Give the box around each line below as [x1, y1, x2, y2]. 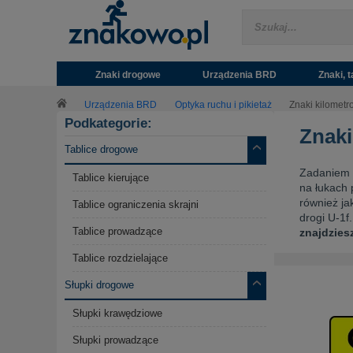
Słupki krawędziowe [72, 307, 162, 320]
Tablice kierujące [72, 172, 149, 184]
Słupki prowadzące [72, 334, 158, 347]
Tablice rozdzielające [72, 252, 168, 265]
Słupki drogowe [65, 279, 134, 292]
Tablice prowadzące [72, 225, 162, 238]
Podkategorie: [65, 116, 152, 132]
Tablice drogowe [65, 143, 138, 156]
